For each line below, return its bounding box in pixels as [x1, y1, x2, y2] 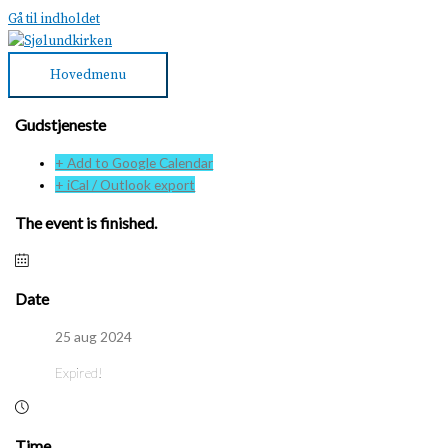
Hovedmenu [50, 66, 126, 84]
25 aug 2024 [55, 328, 133, 345]
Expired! [55, 363, 104, 381]
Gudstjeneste [15, 115, 107, 134]
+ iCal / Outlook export [55, 176, 196, 193]
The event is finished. [15, 213, 158, 232]
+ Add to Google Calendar [55, 154, 214, 171]
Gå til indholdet [8, 10, 100, 28]
